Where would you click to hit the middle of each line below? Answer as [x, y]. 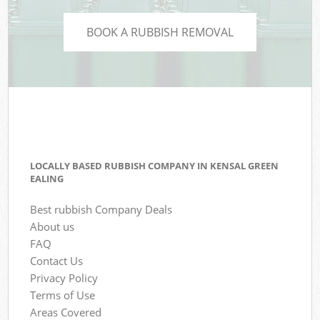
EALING [47, 179]
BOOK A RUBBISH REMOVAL [160, 32]
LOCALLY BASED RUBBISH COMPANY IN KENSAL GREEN [155, 166]
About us [52, 226]
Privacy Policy [64, 277]
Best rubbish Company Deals [101, 209]
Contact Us [57, 260]
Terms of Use [63, 295]
